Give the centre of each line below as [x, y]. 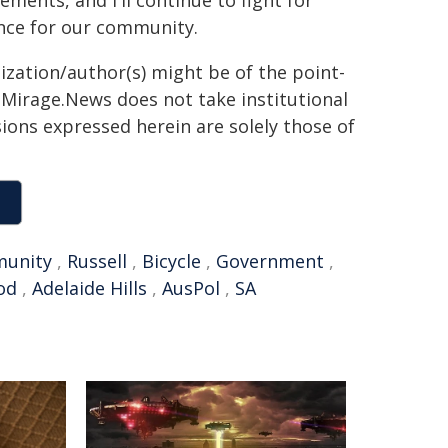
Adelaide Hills [89, 288]
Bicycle [171, 261]
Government [270, 261]
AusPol [191, 288]
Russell [97, 261]
